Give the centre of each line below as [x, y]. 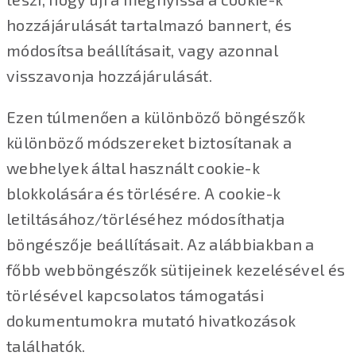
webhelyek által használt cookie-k [133, 167]
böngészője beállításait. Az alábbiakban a [161, 244]
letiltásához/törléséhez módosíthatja [145, 218]
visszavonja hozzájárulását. [109, 75]
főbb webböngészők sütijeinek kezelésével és [176, 269]
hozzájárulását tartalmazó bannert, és [149, 24]
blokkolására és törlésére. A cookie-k [144, 193]
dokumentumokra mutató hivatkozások [151, 320]
